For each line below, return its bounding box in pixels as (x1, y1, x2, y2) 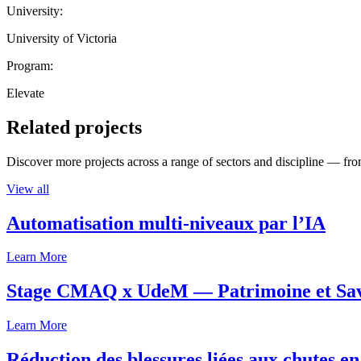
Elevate (6, 85, 44, 100)
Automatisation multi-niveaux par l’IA (6, 212, 326, 234)
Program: (6, 58, 53, 73)
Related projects (6, 116, 142, 138)
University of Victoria (6, 31, 117, 45)
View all (6, 181, 49, 196)
